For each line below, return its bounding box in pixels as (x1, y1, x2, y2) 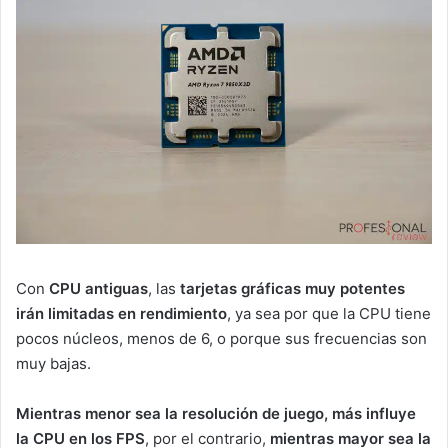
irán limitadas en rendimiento (16, 303, 227, 323)
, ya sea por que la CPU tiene (227, 303, 431, 323)
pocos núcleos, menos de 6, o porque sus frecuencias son (16, 328, 427, 348)
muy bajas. (16, 353, 91, 373)
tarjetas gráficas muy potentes (180, 278, 405, 298)
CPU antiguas (49, 278, 148, 298)
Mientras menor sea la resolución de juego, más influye (16, 403, 416, 423)
